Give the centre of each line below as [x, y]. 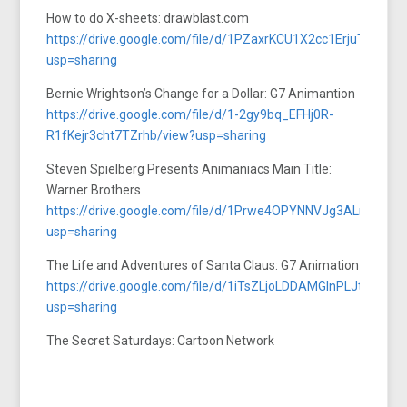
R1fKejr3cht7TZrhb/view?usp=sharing [157, 135]
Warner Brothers [94, 189]
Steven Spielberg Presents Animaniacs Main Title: [189, 169]
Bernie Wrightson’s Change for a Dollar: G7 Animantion [201, 93]
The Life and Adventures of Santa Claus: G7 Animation [203, 265]
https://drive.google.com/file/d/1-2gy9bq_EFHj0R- [190, 114]
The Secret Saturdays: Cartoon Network [161, 340]
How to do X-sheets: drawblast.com [148, 18]
